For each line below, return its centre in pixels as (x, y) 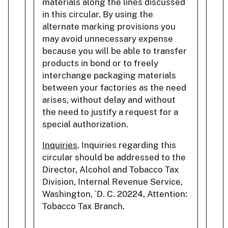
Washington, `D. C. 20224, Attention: (115, 194)
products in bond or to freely (100, 63)
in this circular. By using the (98, 14)
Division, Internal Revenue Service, (112, 181)
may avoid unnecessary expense (108, 38)
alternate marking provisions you (109, 26)
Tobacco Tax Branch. (83, 206)
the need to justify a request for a (110, 112)
